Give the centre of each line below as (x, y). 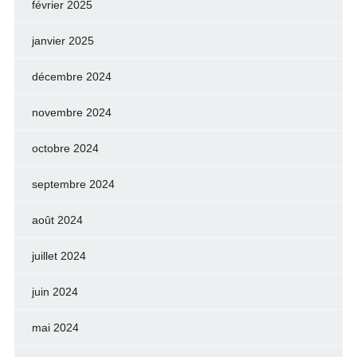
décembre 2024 (71, 76)
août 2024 (57, 220)
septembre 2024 (73, 184)
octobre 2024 (65, 148)
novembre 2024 (71, 112)
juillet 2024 (59, 255)
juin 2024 (55, 291)
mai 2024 (55, 327)
